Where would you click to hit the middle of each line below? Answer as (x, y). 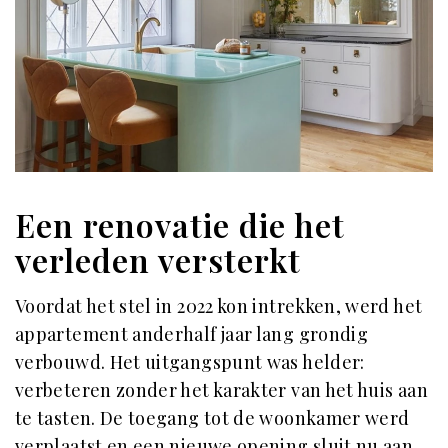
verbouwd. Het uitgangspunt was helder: (190, 362)
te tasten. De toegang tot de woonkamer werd (212, 418)
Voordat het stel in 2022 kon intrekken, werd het (219, 306)
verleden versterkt (158, 259)
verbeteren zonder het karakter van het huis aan (221, 390)
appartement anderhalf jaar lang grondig (192, 334)
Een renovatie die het (180, 224)
